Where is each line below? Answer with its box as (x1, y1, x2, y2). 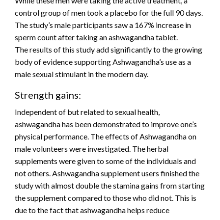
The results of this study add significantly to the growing (15, 45, 202, 55)
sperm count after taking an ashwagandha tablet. (15, 32, 178, 42)
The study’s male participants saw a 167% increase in (15, 20, 191, 30)
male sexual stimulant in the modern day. (15, 69, 148, 79)
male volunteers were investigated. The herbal (15, 144, 168, 154)
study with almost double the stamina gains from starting (15, 181, 205, 191)
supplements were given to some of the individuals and (15, 156, 196, 166)
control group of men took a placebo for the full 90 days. (15, 8, 203, 18)
